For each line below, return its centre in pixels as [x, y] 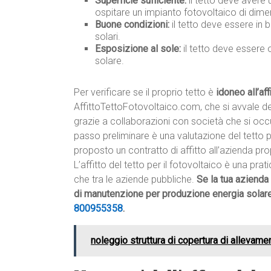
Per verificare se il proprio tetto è [145, 93]
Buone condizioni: [132, 25]
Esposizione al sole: [138, 49]
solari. [108, 37]
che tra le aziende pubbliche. [135, 180]
